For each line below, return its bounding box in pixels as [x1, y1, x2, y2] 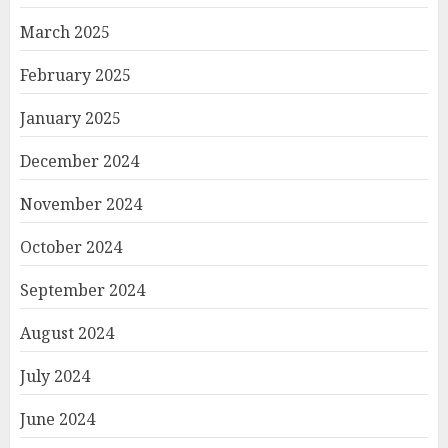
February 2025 [20, 64, 131, 87]
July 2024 [20, 365, 90, 388]
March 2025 [20, 21, 110, 44]
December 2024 [20, 150, 139, 173]
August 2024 [20, 322, 114, 345]
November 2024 [20, 193, 142, 216]
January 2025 [20, 107, 121, 130]
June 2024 [20, 408, 95, 431]
